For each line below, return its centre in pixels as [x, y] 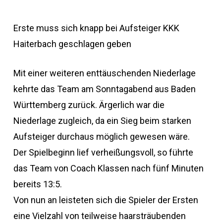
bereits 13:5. [37, 184]
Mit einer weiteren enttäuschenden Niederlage [104, 73]
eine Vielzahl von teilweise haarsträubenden [99, 216]
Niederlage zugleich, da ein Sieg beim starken [102, 121]
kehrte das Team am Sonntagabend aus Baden [104, 89]
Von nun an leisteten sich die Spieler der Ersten [106, 200]
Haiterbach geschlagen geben [72, 44]
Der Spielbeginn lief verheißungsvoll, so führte [103, 152]
